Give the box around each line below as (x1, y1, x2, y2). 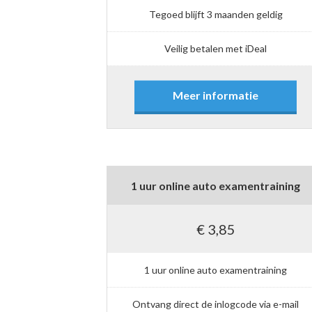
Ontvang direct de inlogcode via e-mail (132, 297, 299, 310)
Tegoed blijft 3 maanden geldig (148, 8, 283, 20)
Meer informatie (173, 88, 259, 102)
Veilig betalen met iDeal (164, 42, 267, 55)
